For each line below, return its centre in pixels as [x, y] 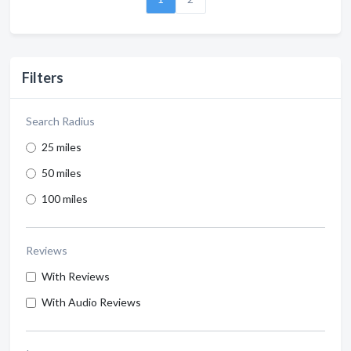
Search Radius [60, 121]
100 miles [65, 199]
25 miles [62, 147]
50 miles [62, 173]
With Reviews [76, 276]
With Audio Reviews [91, 302]
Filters [43, 78]
